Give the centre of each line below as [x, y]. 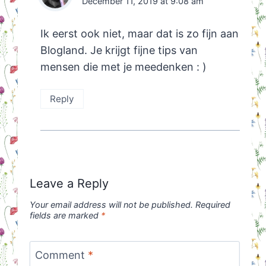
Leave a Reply [69, 183]
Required [213, 205]
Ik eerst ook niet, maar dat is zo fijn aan [139, 34]
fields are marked [65, 216]
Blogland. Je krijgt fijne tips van [119, 50]
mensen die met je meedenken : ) [123, 67]
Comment [61, 255]
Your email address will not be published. [111, 205]
